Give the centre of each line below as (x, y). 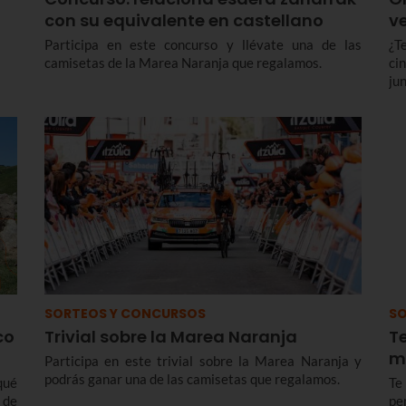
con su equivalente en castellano (184, 20)
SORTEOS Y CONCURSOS (125, 313)
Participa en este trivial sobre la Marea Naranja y (203, 360)
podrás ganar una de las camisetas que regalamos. (192, 378)
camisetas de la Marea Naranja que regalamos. (183, 62)
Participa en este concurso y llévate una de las (203, 44)
